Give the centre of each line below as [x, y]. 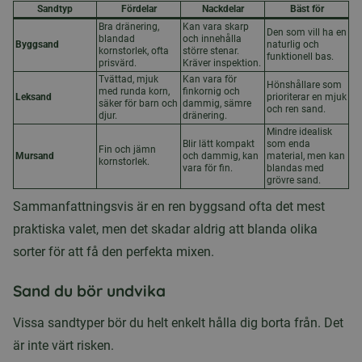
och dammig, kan [221, 156]
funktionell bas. [300, 57]
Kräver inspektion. [222, 63]
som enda [288, 144]
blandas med [295, 168]
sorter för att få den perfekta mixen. [114, 252]
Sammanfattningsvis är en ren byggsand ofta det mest [169, 206]
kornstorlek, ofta [134, 51]
